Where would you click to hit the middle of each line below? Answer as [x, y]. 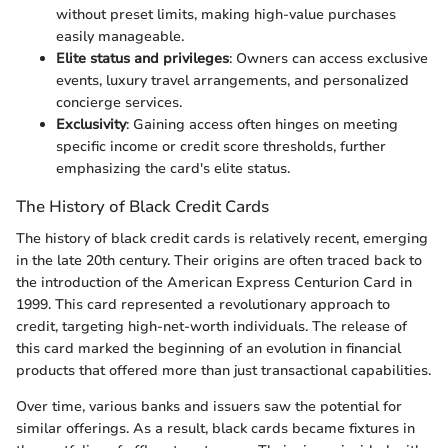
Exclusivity [91, 125]
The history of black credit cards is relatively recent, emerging [222, 238]
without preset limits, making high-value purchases [226, 15]
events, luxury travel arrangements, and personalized [232, 81]
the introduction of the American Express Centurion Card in [214, 282]
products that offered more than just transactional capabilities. [223, 370]
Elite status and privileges [142, 59]
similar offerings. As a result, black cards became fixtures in [215, 428]
